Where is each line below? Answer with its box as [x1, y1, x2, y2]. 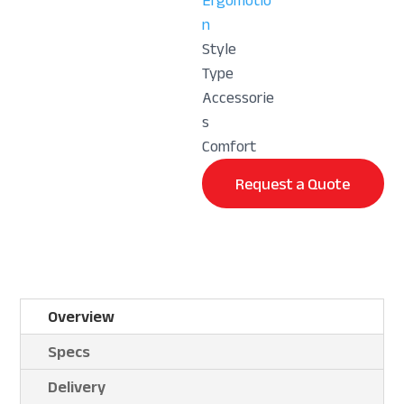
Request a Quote [235, 168, 351, 199]
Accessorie [202, 82, 274, 114]
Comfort [202, 131, 256, 162]
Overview [48, 301, 115, 333]
